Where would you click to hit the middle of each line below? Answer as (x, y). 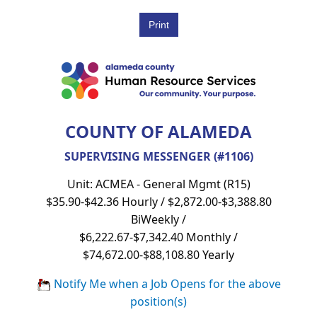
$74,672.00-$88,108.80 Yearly (158, 254)
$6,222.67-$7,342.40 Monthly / (158, 237)
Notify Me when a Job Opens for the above (166, 283)
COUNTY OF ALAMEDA (158, 131)
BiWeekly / (158, 219)
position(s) (158, 301)
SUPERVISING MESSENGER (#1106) (158, 156)
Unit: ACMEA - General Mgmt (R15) (158, 184)
